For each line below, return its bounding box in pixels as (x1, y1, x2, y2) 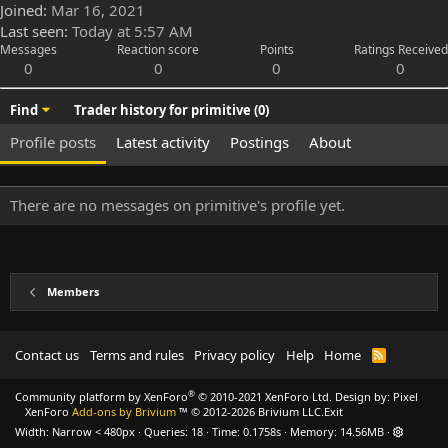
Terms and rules (89, 346, 184, 365)
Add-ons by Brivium (72, 404, 176, 420)
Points (259, 41, 294, 59)
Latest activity (116, 132, 210, 153)
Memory (290, 424, 334, 440)
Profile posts (10, 132, 96, 153)
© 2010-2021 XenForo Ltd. (198, 389, 332, 405)
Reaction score (117, 41, 200, 59)
